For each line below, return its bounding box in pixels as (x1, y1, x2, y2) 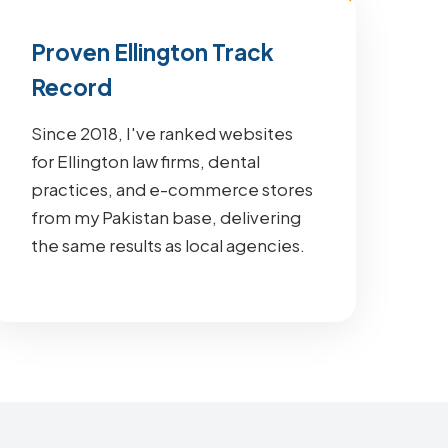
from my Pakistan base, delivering (31, 207, 302, 228)
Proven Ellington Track (31, 38, 275, 66)
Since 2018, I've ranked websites (31, 123, 294, 144)
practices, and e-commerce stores (31, 179, 314, 200)
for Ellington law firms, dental (31, 151, 261, 172)
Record (31, 73, 113, 101)
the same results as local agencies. (31, 235, 306, 256)
